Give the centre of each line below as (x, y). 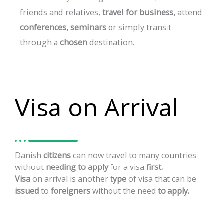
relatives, (83, 12)
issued (27, 191)
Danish (28, 155)
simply (131, 27)
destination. (112, 42)
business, (157, 12)
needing (61, 167)
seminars (88, 27)
